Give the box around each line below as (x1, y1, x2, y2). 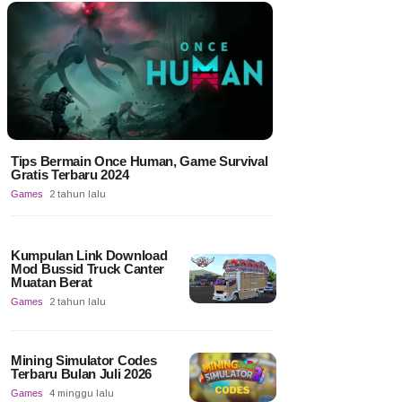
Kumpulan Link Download (11, 248, 168, 264)
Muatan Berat (11, 275, 92, 291)
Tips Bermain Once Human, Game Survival (11, 153, 268, 170)
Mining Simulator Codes (11, 353, 157, 369)
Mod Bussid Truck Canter (11, 261, 165, 277)
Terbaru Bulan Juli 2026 (11, 366, 153, 382)
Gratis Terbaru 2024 (11, 167, 129, 183)
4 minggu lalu (49, 388, 114, 399)
